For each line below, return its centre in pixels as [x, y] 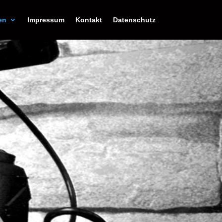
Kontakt [88, 20]
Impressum [46, 20]
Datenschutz [134, 20]
